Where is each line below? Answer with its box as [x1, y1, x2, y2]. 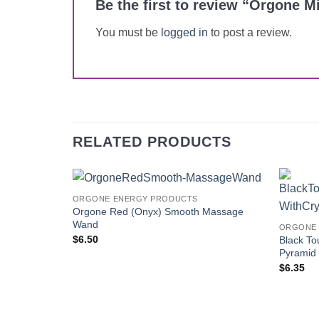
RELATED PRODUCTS [73, 134, 231, 150]
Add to [226, 203, 252, 212]
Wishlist [224, 213, 255, 222]
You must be [95, 26, 161, 39]
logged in [161, 26, 208, 39]
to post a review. [208, 26, 292, 39]
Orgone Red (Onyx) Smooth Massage [72, 206, 244, 218]
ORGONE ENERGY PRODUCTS [72, 194, 198, 204]
